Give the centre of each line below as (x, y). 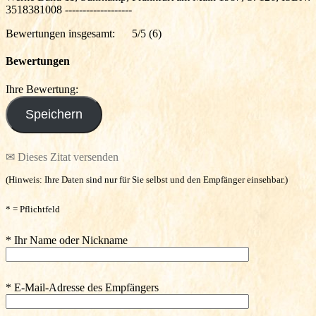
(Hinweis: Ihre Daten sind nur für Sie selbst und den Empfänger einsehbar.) (147, 180)
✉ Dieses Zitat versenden (62, 157)
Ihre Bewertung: (45, 89)
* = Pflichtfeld (33, 209)
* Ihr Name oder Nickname (67, 241)
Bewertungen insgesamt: (60, 34)
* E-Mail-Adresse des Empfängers (82, 287)
